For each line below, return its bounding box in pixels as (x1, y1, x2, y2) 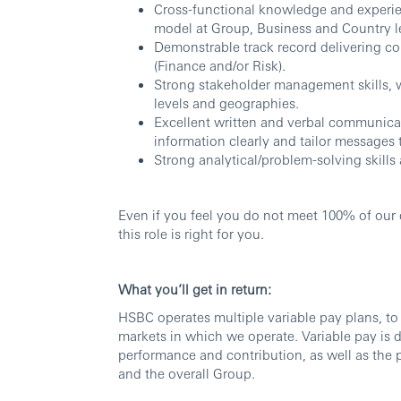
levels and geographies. (154, 94, 299, 112)
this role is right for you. (118, 225, 264, 243)
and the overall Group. (118, 364, 255, 382)
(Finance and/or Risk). (154, 56, 286, 74)
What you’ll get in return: (118, 280, 271, 298)
